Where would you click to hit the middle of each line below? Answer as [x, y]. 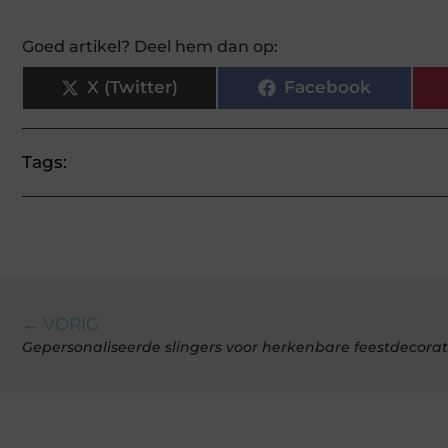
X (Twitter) [132, 87]
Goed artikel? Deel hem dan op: [150, 46]
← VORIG [60, 323]
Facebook [327, 87]
